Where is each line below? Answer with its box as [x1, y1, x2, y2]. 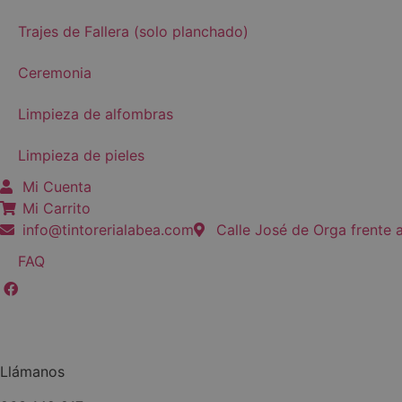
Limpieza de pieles [18, 146, 144, 165]
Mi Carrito [22, 199, 91, 218]
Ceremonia [18, 64, 92, 83]
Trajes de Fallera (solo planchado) [18, 22, 249, 41]
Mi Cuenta [22, 178, 92, 197]
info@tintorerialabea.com [22, 221, 194, 240]
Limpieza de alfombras [18, 105, 173, 124]
